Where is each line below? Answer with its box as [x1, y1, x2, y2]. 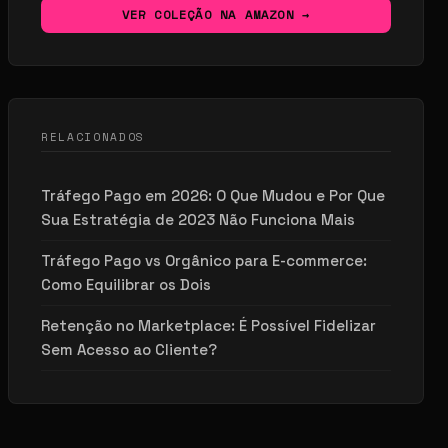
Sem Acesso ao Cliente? [41, 339, 217, 359]
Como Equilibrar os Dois [41, 274, 211, 294]
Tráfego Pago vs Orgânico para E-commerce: [41, 250, 367, 270]
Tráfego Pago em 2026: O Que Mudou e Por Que [41, 185, 385, 205]
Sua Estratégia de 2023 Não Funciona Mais [41, 209, 355, 229]
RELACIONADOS [41, 128, 145, 145]
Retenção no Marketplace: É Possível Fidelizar [41, 315, 376, 335]
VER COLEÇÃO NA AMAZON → [121, 5, 311, 23]
